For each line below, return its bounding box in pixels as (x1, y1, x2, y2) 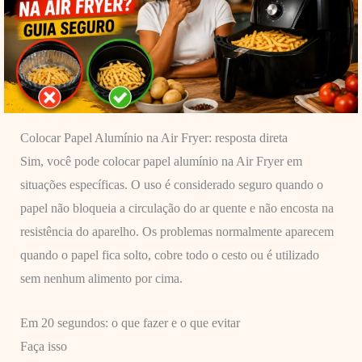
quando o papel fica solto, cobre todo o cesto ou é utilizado (19, 248, 319, 263)
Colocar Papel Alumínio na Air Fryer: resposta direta (19, 131, 288, 145)
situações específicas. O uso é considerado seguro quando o (19, 178, 323, 192)
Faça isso (19, 339, 67, 354)
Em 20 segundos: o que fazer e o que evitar (19, 316, 240, 330)
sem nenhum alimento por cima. (19, 271, 183, 286)
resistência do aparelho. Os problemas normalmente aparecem (19, 225, 334, 239)
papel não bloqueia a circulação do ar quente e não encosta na (19, 201, 334, 216)
